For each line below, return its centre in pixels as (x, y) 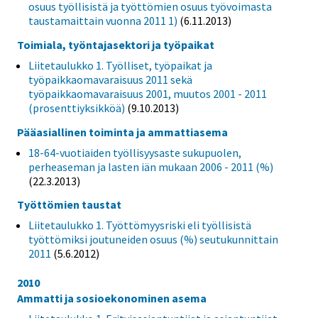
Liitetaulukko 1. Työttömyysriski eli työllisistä (140, 225)
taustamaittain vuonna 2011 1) (103, 21)
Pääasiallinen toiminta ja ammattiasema (122, 132)
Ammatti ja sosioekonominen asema (112, 298)
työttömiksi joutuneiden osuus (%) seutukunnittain (153, 240)
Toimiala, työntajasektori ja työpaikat (116, 44)
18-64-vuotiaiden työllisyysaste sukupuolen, (135, 152)
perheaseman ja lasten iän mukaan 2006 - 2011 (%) (151, 166)
